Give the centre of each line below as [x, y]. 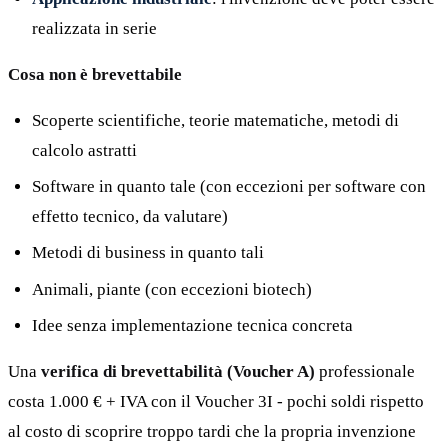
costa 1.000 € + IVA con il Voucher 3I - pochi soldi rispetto [216, 402]
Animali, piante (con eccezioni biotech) [172, 289]
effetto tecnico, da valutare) [130, 217]
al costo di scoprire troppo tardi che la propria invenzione [212, 432]
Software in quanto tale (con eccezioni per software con [229, 187]
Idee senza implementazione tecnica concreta [192, 326]
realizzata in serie [94, 28]
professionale [365, 372]
